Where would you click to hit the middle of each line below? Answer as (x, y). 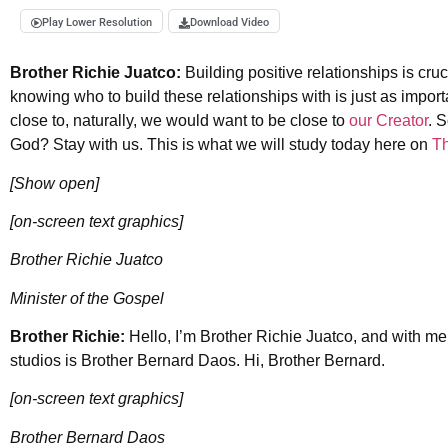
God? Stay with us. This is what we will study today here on (221, 145)
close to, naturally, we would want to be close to (179, 121)
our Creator (388, 121)
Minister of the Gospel (87, 298)
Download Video (229, 23)
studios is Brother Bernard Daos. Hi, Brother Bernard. (197, 361)
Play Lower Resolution (97, 23)
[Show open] (54, 183)
